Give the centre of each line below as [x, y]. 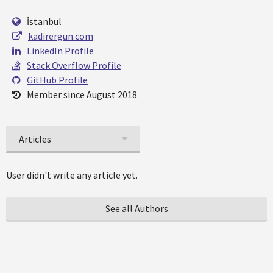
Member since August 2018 [82, 94]
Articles [35, 139]
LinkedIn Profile [60, 51]
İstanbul [44, 21]
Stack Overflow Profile [74, 65]
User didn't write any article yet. [72, 175]
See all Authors [136, 208]
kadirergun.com [61, 36]
